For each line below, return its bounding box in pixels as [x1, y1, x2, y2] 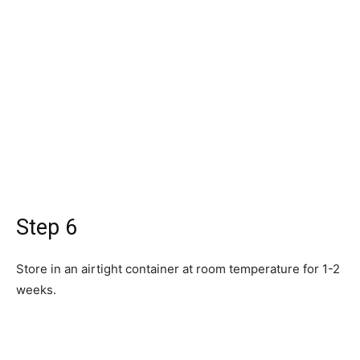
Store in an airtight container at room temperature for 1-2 [16, 261, 340, 276]
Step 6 [16, 215, 77, 240]
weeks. [16, 282, 56, 297]
